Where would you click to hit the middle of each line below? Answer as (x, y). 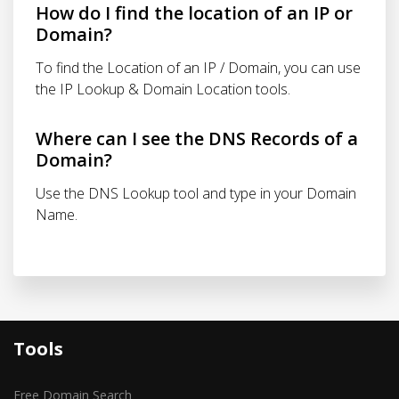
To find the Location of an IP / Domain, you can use (198, 68)
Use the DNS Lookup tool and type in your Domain (196, 193)
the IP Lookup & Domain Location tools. (163, 89)
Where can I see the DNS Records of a (197, 138)
